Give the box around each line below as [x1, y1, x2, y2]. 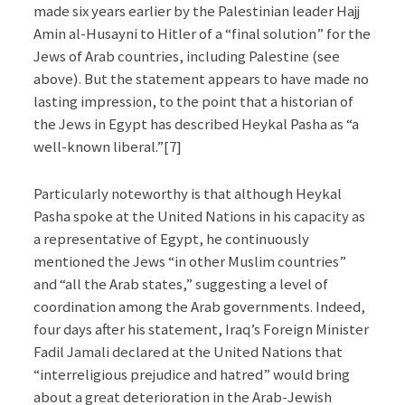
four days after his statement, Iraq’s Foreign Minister [33, 319, 369, 340]
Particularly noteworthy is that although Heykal [33, 184, 342, 204]
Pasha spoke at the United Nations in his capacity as [33, 206, 365, 227]
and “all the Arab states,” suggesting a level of [33, 274, 328, 295]
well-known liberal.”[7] [33, 137, 182, 157]
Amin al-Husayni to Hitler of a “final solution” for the [33, 24, 371, 44]
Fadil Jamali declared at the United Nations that [33, 342, 343, 363]
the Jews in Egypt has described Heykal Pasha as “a [33, 114, 359, 135]
